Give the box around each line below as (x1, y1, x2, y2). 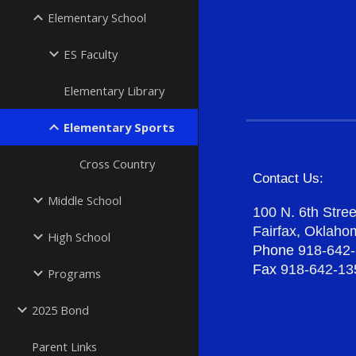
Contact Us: (253, 170, 324, 186)
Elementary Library (64, 83, 164, 99)
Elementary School (48, 10, 146, 25)
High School (48, 229, 110, 245)
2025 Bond (32, 302, 89, 318)
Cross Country (79, 156, 155, 172)
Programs (48, 265, 101, 281)
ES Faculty (64, 46, 118, 62)
